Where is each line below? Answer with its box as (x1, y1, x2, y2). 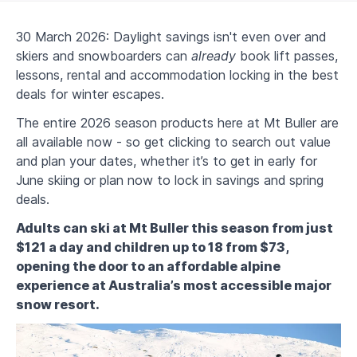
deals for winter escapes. (16, 86, 164, 103)
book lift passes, (240, 48, 338, 65)
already (191, 48, 240, 65)
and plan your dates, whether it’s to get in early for (16, 153, 317, 170)
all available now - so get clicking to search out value (16, 134, 331, 151)
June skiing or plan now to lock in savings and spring (16, 172, 324, 189)
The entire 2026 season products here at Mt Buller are (16, 115, 339, 131)
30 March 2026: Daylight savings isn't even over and (16, 29, 326, 45)
